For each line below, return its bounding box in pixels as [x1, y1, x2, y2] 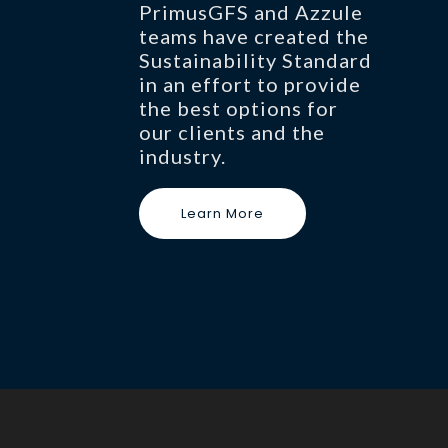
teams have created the [139, 23, 369, 48]
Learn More [181, 203, 264, 223]
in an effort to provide [139, 71, 361, 96]
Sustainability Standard [139, 47, 372, 72]
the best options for [139, 95, 338, 120]
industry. [139, 143, 226, 168]
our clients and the [139, 119, 325, 144]
